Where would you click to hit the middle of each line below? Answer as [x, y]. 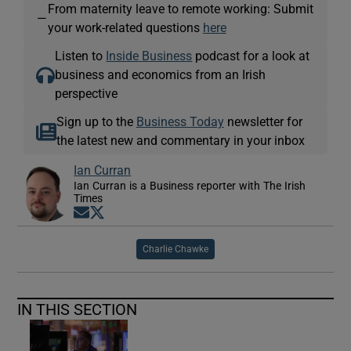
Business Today [180, 122]
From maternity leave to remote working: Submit [180, 9]
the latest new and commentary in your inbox [180, 141]
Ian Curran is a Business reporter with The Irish [190, 186]
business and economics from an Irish [161, 75]
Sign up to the [96, 122]
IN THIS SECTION [78, 310]
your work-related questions [125, 28]
